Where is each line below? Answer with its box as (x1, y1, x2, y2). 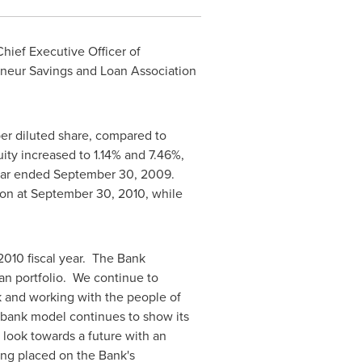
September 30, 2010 (30, 184, 145, 202)
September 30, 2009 (53, 165, 171, 183)
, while (145, 184, 183, 202)
